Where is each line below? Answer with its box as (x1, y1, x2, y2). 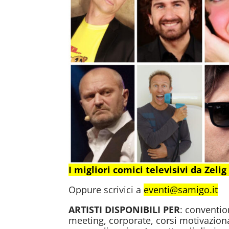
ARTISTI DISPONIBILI (68, 203, 161, 216)
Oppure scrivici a (68, 184, 144, 196)
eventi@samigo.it (144, 184, 218, 196)
